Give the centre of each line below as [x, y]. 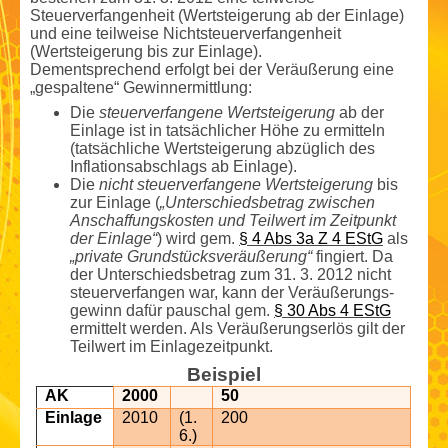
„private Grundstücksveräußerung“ [191, 257]
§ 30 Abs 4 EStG [332, 311]
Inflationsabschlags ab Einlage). [183, 167]
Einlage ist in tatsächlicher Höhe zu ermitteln [227, 131]
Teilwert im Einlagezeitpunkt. [171, 347]
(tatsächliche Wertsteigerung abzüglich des [222, 149]
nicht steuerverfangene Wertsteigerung [236, 185]
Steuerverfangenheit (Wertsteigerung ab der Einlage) [217, 15]
